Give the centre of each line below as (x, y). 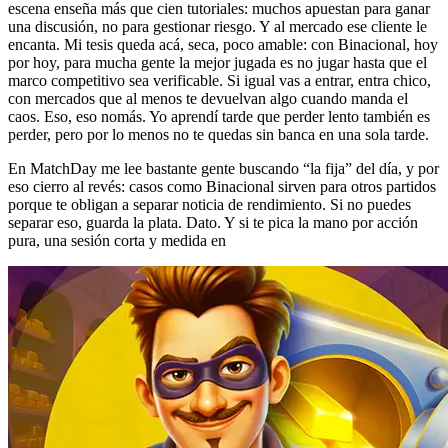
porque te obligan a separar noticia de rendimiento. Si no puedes (209, 205)
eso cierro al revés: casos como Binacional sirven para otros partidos (222, 187)
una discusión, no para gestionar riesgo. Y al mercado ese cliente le (217, 27)
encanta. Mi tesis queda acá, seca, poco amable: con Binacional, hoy (223, 45)
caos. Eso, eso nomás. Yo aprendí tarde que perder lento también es (219, 117)
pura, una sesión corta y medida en (117, 241)
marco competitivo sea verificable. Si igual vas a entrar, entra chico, (219, 81)
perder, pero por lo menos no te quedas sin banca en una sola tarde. (218, 135)
